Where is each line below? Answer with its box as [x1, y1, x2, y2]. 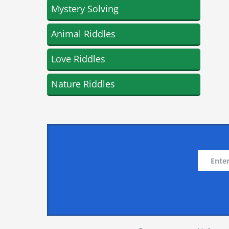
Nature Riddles [51, 78, 115, 90]
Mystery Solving [51, 3, 119, 15]
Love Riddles [51, 53, 105, 65]
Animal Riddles [51, 28, 116, 40]
